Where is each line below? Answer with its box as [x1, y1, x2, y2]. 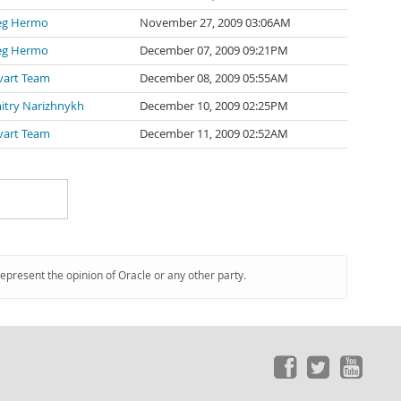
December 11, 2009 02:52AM [140, 126, 288, 141]
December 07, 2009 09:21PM [140, 43, 288, 58]
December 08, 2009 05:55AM [140, 71, 288, 86]
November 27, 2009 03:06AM [140, 15, 291, 30]
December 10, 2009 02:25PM [140, 98, 288, 114]
